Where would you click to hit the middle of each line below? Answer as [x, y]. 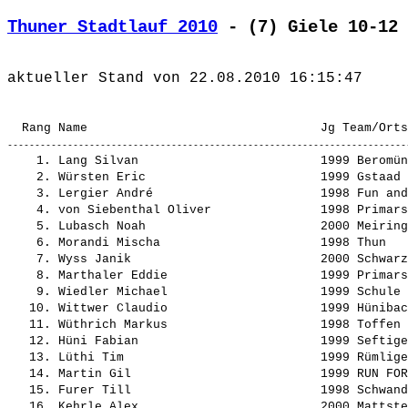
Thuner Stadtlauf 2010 [112, 27]
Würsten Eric [186, 178]
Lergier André [186, 194]
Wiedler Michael [186, 292]
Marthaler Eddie [186, 276]
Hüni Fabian [186, 342]
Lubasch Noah [186, 227]
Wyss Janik [186, 260]
